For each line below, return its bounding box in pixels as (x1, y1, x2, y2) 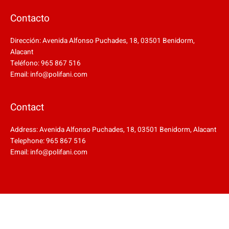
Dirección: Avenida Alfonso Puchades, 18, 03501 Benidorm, (10, 36, 195, 47)
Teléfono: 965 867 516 (10, 58, 81, 69)
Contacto (10, 11, 50, 26)
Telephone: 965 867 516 (10, 135, 86, 146)
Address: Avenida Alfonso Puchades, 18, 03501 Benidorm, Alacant (10, 124, 216, 135)
